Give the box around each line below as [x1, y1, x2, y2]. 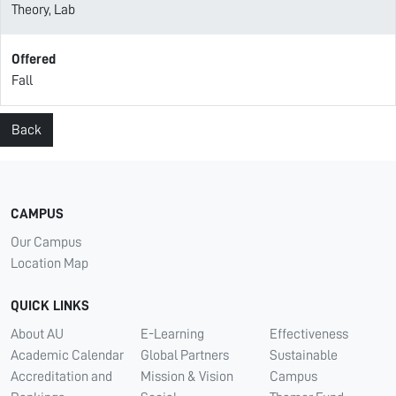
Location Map [11, 256, 88, 270]
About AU [11, 327, 64, 341]
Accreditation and [11, 369, 112, 384]
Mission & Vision [140, 369, 233, 384]
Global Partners [140, 348, 229, 362]
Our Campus [11, 235, 81, 249]
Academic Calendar [11, 348, 124, 362]
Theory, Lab [11, 3, 75, 17]
